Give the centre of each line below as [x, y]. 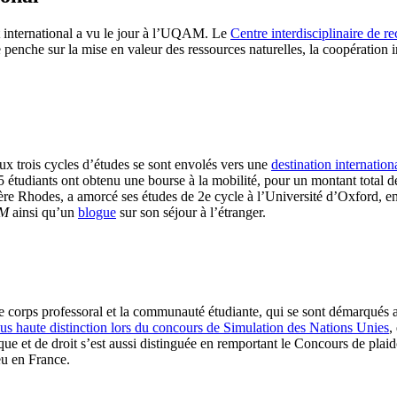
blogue [97, 213]
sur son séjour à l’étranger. [191, 213]
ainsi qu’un [43, 213]
